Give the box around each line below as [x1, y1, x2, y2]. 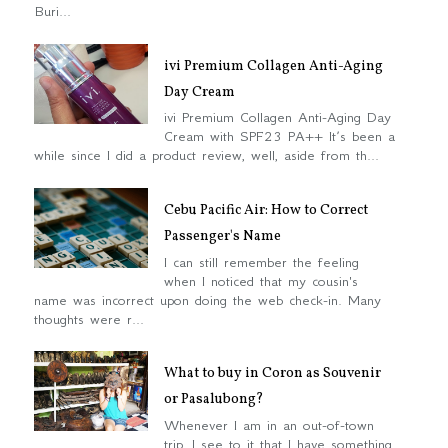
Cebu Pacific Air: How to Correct [164, 200, 368, 220]
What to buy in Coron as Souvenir [164, 363, 381, 383]
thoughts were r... [34, 309, 144, 328]
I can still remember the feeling [164, 252, 359, 271]
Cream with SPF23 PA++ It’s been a [164, 127, 395, 146]
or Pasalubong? [164, 389, 264, 409]
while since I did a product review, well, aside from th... [34, 146, 379, 165]
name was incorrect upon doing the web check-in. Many [34, 290, 381, 309]
